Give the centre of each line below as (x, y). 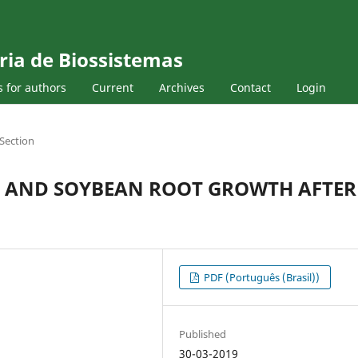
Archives (181, 87)
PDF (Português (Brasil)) (261, 277)
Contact (250, 87)
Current (112, 87)
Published (203, 334)
